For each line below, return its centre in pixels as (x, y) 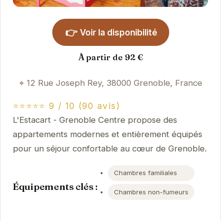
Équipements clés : (55, 186)
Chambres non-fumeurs (151, 192)
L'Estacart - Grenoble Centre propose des (95, 120)
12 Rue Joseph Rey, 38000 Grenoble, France (114, 83)
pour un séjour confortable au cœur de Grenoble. (110, 149)
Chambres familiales (146, 173)
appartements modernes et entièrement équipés (107, 134)
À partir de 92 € (110, 57)
